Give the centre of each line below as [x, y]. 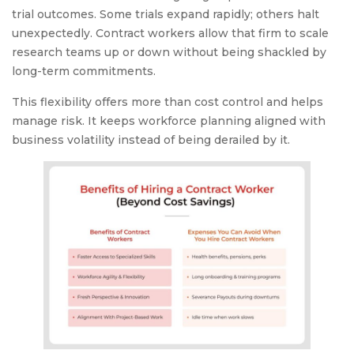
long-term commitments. [84, 72]
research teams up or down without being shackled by [169, 53]
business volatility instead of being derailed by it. [151, 140]
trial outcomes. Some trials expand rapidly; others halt [166, 15]
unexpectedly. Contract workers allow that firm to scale [170, 34]
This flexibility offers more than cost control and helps [168, 102]
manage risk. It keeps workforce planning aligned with [169, 121]
